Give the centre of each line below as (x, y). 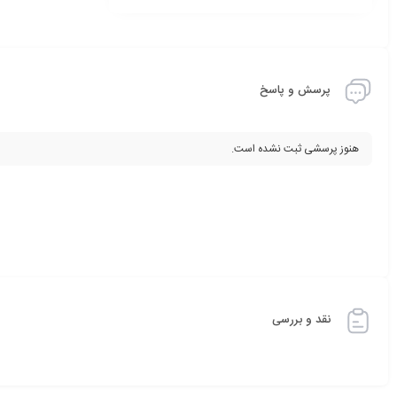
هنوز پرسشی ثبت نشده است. (295, 148)
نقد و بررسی (301, 320)
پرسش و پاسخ (295, 91)
